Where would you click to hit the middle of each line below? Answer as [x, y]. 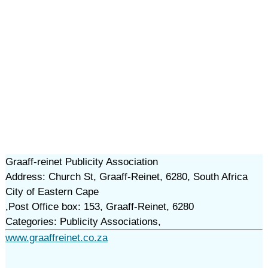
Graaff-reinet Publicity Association [81, 162]
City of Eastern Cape [52, 192]
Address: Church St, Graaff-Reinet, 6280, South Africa [126, 177]
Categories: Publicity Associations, [83, 222]
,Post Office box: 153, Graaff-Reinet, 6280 [99, 207]
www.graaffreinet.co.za [56, 238]
